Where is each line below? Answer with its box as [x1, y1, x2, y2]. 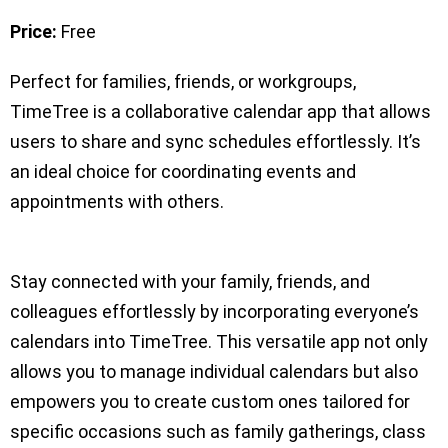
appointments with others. [10, 190, 224, 212]
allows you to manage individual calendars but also [10, 360, 418, 382]
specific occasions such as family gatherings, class [10, 420, 426, 442]
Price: [10, 20, 61, 42]
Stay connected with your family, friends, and [10, 270, 370, 292]
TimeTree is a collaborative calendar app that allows [10, 100, 431, 122]
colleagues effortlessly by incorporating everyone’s [10, 300, 419, 322]
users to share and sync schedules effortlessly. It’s [10, 130, 421, 152]
